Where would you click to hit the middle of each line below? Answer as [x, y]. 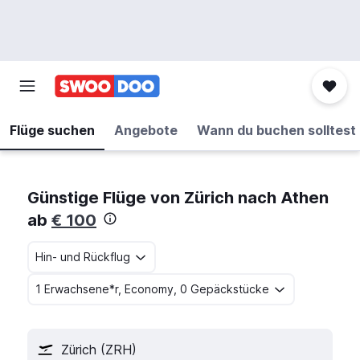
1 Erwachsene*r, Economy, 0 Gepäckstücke [152, 289]
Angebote [146, 130]
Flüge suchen [52, 130]
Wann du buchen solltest [276, 130]
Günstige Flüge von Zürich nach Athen [178, 198]
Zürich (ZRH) [99, 350]
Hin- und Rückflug [83, 257]
